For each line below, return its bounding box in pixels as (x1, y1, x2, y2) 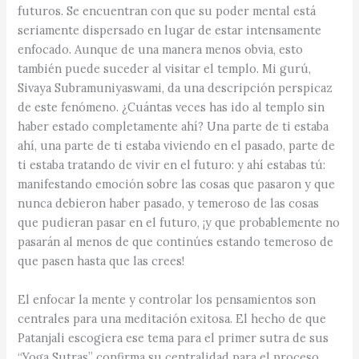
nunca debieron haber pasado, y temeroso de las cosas (18, 196, 320, 212)
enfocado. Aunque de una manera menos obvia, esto (18, 42, 304, 58)
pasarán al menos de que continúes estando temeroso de (18, 234, 334, 250)
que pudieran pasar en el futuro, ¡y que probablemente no (18, 215, 341, 231)
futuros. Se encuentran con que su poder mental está (18, 3, 317, 19)
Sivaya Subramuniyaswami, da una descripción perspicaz (18, 80, 333, 96)
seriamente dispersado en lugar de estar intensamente (18, 22, 322, 38)
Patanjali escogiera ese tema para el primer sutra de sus (18, 329, 329, 345)
